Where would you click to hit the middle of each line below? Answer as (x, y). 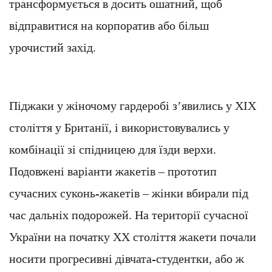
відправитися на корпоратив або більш (109, 26)
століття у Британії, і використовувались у (119, 128)
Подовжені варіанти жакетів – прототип (113, 172)
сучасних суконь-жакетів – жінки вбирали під (129, 193)
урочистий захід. (53, 48)
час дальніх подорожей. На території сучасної (129, 215)
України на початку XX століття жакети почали (133, 237)
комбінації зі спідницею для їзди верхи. (113, 150)
